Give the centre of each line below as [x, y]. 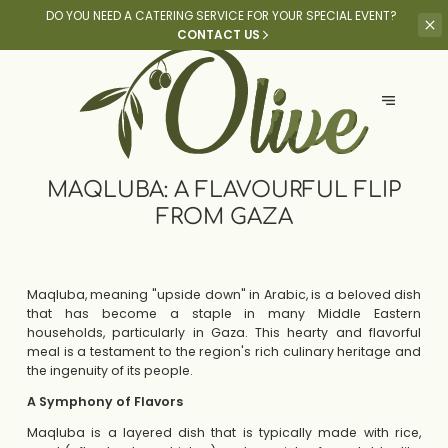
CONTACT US [219, 35]
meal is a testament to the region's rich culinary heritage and [224, 351]
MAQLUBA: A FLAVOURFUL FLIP [224, 189]
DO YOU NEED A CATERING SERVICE [146, 16]
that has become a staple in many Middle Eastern [224, 313]
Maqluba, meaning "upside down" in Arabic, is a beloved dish [224, 294]
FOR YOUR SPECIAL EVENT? [321, 16]
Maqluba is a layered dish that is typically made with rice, [224, 433]
